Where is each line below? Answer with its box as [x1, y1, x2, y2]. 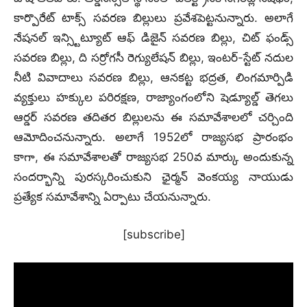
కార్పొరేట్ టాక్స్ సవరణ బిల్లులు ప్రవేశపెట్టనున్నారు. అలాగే [14, 11, 293, 25]
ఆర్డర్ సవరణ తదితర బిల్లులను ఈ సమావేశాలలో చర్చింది [14, 110, 293, 124]
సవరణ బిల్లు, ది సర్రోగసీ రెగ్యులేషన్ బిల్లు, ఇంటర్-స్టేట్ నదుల [14, 51, 293, 64]
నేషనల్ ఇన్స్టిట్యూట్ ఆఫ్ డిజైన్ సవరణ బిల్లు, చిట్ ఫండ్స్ [14, 31, 293, 45]
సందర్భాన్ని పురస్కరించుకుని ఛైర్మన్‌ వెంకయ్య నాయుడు [14, 170, 293, 184]
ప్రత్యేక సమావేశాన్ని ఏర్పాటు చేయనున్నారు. [14, 190, 211, 204]
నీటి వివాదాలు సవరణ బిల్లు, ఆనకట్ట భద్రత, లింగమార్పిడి [14, 71, 293, 84]
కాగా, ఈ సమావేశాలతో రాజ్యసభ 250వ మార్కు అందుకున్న [14, 150, 293, 164]
